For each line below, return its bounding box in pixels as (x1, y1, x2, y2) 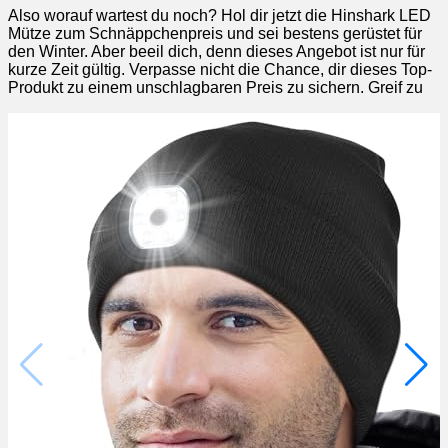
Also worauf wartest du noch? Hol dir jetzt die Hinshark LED (8, 6, 431, 24)
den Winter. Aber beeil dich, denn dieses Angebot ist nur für (8, 42, 425, 60)
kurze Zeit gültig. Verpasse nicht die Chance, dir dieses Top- (8, 60, 432, 78)
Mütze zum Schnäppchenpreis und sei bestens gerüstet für (8, 24, 422, 42)
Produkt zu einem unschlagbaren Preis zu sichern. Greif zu (8, 78, 423, 96)
